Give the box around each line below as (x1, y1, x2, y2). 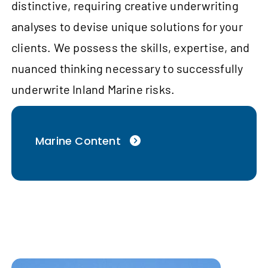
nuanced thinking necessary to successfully (11, 61, 243, 76)
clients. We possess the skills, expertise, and (11, 40, 250, 55)
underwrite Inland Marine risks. (11, 82, 175, 97)
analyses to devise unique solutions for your (11, 19, 243, 34)
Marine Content (35, 133, 121, 149)
